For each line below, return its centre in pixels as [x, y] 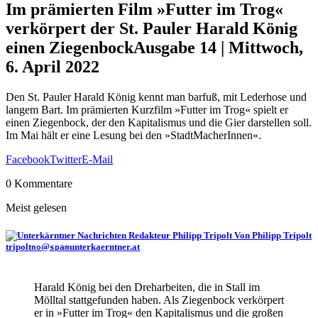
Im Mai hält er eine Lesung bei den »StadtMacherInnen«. [133, 135]
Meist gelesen [36, 207]
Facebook [28, 159]
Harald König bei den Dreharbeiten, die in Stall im [147, 287]
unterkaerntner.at [105, 246]
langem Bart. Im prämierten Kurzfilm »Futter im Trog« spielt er [147, 109]
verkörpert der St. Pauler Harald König [152, 28]
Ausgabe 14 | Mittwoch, [218, 47]
